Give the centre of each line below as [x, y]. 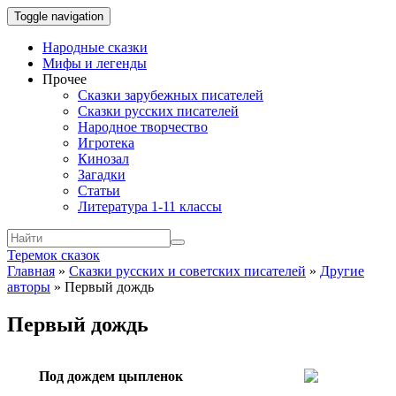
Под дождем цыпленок [111, 376]
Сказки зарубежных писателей [171, 95]
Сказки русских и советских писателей [187, 271]
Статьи [99, 190]
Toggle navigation [59, 16]
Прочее [65, 79]
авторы [29, 287]
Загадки [102, 175]
